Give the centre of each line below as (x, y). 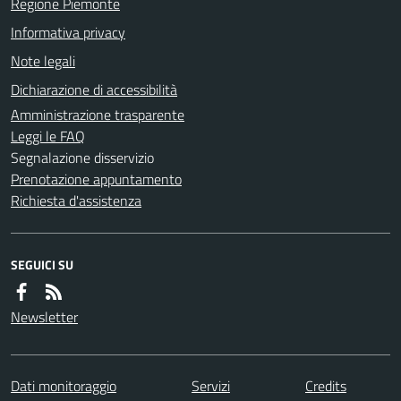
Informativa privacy (68, 32)
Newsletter (44, 316)
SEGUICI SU (42, 264)
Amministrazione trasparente (98, 114)
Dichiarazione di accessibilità (94, 89)
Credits (326, 385)
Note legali (43, 60)
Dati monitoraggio (64, 385)
